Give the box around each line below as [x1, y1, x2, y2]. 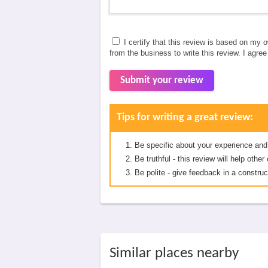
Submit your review [120, 75, 203, 86]
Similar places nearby [109, 246, 239, 261]
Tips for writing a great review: [117, 112, 253, 123]
